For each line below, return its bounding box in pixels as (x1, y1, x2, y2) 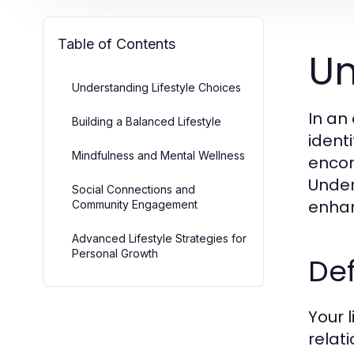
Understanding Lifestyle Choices (72, 81, 241, 94)
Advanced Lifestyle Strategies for (72, 232, 247, 245)
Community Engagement (72, 198, 198, 211)
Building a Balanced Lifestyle (72, 115, 221, 128)
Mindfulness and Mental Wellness (72, 149, 245, 162)
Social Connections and (72, 183, 195, 196)
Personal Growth (72, 247, 158, 260)
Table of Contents (58, 36, 175, 52)
